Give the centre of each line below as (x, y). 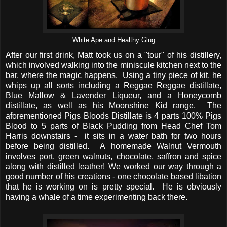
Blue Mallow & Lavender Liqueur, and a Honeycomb (113, 95)
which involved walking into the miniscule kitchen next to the (113, 65)
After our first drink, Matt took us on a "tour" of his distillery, (113, 55)
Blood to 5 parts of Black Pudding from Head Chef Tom (113, 126)
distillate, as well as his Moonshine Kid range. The (113, 105)
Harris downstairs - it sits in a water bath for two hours (113, 136)
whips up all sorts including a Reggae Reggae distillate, (113, 85)
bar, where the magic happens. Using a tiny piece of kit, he (113, 75)
